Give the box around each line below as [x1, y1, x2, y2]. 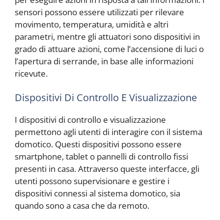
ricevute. [15, 67, 48, 79]
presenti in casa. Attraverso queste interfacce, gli [15, 163, 199, 175]
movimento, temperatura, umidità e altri [15, 18, 168, 30]
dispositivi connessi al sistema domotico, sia [15, 188, 180, 199]
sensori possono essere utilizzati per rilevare [15, 6, 184, 18]
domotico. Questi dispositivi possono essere [15, 138, 182, 150]
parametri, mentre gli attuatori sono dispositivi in [15, 30, 200, 42]
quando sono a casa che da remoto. [15, 200, 149, 212]
